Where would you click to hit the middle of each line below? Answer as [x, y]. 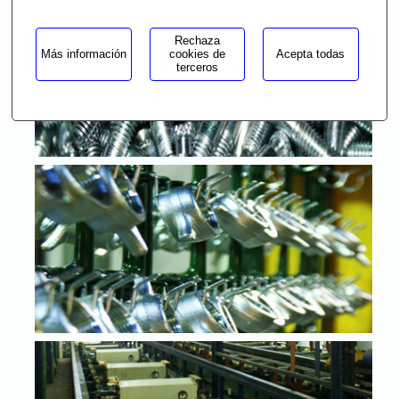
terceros [197, 68]
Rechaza [197, 41]
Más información [84, 54]
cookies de [197, 54]
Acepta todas [311, 54]
